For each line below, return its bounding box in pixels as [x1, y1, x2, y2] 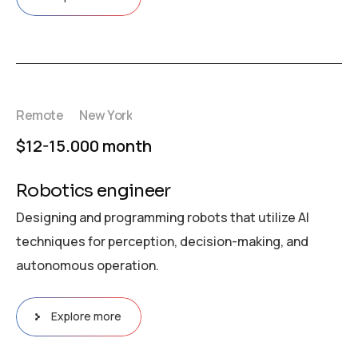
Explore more [50, 308, 121, 324]
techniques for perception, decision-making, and [16, 233, 308, 251]
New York [79, 105, 133, 124]
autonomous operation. [16, 257, 159, 275]
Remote [16, 105, 64, 124]
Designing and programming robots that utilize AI [16, 209, 309, 227]
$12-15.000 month [16, 134, 152, 157]
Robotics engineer [16, 179, 171, 201]
